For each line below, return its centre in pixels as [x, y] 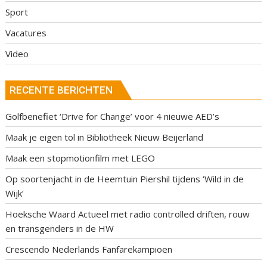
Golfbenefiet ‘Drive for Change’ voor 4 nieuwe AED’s [113, 117]
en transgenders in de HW [60, 229]
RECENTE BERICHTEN [61, 90]
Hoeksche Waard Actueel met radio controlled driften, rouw [128, 214]
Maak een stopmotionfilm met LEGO [80, 158]
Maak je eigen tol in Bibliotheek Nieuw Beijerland [105, 137]
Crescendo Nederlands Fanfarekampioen [89, 249]
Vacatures [26, 32]
